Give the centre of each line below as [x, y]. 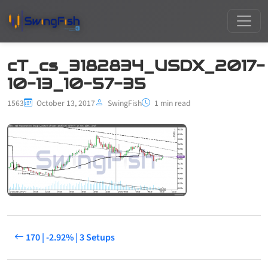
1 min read [172, 103]
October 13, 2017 [65, 103]
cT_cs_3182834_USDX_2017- [136, 66]
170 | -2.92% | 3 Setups [69, 237]
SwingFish [125, 103]
